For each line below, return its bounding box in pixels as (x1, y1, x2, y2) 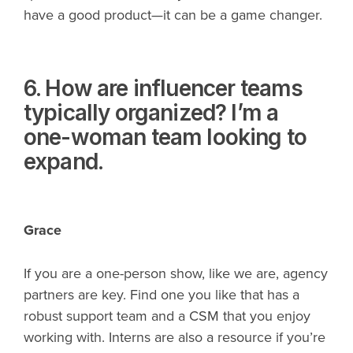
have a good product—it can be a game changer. (24, 6, 322, 24)
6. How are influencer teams (24, 74, 303, 102)
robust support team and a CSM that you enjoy (24, 307, 310, 325)
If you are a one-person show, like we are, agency (24, 265, 328, 283)
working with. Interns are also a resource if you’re (24, 329, 325, 347)
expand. (24, 147, 104, 175)
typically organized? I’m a (24, 98, 279, 126)
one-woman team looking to (24, 123, 307, 150)
